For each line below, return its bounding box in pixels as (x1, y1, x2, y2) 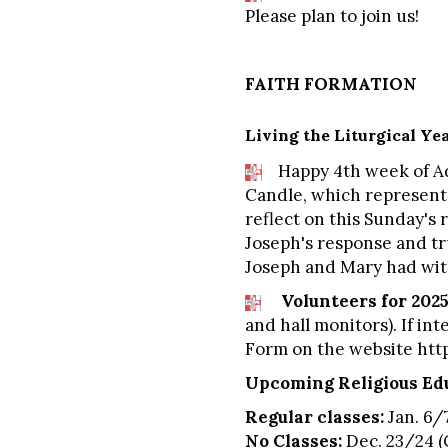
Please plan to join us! (245, 5, 419, 27)
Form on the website (245, 338, 417, 360)
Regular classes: (245, 406, 384, 428)
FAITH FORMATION (245, 73, 417, 95)
